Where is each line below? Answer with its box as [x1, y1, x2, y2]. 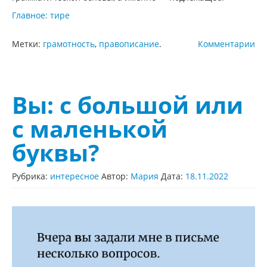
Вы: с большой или [12, 89, 243, 121]
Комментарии [198, 38, 255, 50]
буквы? [12, 137, 100, 169]
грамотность [43, 38, 95, 50]
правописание [99, 38, 159, 50]
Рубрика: [12, 170, 50, 182]
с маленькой [12, 113, 167, 145]
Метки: [12, 38, 43, 50]
